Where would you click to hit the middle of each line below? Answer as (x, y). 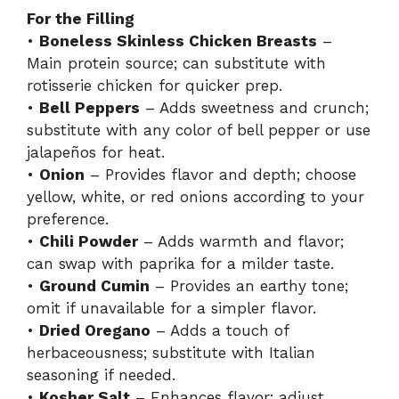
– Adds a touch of (220, 330)
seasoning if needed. (101, 375)
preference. (68, 219)
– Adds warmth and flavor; (241, 241)
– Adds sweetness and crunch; (254, 107)
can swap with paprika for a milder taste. (180, 263)
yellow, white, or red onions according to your (195, 196)
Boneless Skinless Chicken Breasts (178, 41)
